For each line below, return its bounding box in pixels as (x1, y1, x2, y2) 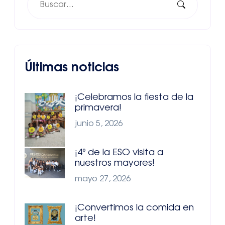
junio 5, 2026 (75, 120, 123, 128)
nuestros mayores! (75, 159, 155, 168)
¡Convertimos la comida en (75, 204, 194, 213)
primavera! (75, 104, 122, 113)
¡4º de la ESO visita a (75, 149, 163, 158)
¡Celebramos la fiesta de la (75, 93, 193, 102)
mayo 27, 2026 (75, 175, 131, 183)
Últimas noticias (25, 61, 119, 74)
